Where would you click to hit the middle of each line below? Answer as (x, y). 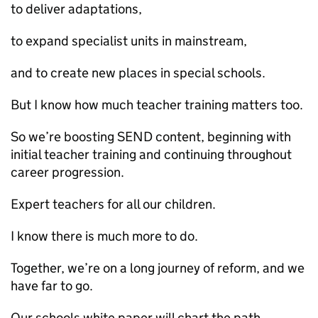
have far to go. (52, 286)
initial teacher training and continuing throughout (151, 154)
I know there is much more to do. (104, 236)
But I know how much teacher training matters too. (157, 105)
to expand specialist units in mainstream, (129, 41)
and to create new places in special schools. (138, 73)
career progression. (67, 172)
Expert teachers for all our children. (113, 204)
